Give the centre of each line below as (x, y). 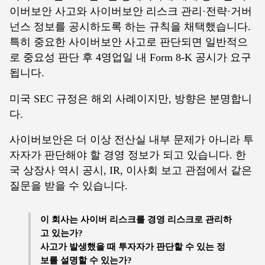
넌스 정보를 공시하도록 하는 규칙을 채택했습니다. (130, 27)
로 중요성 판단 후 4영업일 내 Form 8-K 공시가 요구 (130, 58)
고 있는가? (62, 233)
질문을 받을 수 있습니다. (69, 186)
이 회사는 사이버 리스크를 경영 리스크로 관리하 (136, 219)
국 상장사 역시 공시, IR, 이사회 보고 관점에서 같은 (131, 171)
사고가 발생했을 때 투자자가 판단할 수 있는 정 (133, 247)
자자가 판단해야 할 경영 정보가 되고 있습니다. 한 (128, 155)
